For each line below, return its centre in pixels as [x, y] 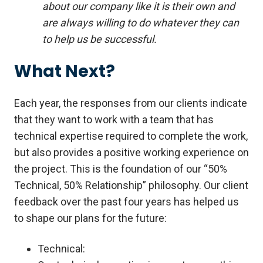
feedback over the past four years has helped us [127, 202]
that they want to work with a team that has [114, 120]
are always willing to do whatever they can [141, 23]
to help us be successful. [100, 39]
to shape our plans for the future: [90, 218]
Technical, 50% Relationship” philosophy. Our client [131, 186]
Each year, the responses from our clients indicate [131, 103]
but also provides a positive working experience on [131, 153]
